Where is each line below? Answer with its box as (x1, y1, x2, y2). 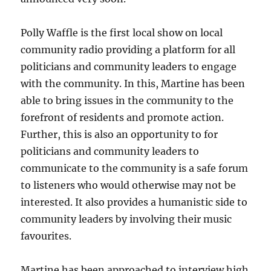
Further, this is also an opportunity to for (21, 128, 218, 140)
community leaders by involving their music (21, 213, 232, 225)
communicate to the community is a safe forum (21, 162, 249, 174)
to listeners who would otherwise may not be (21, 179, 237, 191)
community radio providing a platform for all (21, 44, 236, 56)
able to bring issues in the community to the (21, 94, 234, 106)
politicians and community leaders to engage (21, 60, 237, 73)
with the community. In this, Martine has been (21, 77, 246, 90)
